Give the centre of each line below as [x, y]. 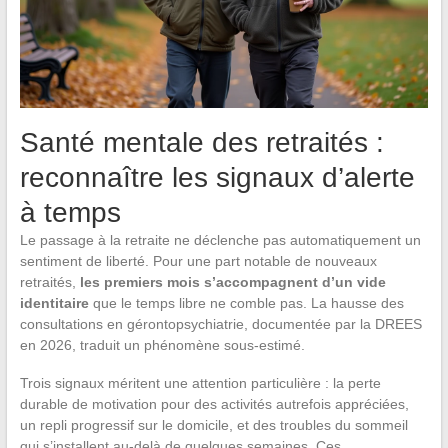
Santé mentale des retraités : [201, 143]
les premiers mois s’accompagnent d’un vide [232, 282]
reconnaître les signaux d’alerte [217, 178]
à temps [70, 213]
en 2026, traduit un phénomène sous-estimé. [162, 345]
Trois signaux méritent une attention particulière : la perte [200, 383]
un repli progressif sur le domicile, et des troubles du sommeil [213, 425]
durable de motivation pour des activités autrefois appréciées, [214, 404]
